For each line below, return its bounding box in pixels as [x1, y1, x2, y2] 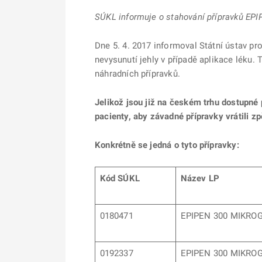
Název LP [180, 173, 219, 184]
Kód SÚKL [99, 173, 140, 184]
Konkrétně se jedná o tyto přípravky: [95, 140, 239, 150]
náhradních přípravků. [95, 68, 180, 79]
